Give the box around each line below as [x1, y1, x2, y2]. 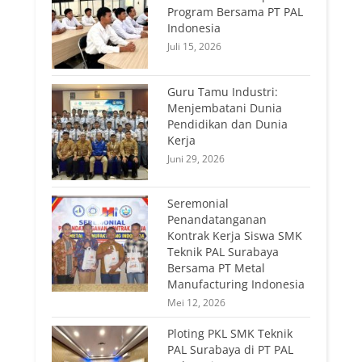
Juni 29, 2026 [167, 151, 225, 166]
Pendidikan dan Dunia [167, 116, 288, 132]
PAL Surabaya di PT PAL [167, 342, 294, 358]
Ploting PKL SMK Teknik [167, 326, 293, 342]
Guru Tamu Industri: [167, 83, 279, 99]
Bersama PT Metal [167, 260, 266, 276]
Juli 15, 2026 [167, 40, 222, 54]
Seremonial [167, 196, 229, 212]
